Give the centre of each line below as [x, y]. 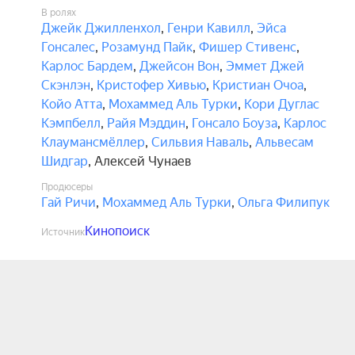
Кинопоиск [117, 231]
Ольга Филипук [284, 202]
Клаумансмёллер [93, 142]
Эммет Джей [265, 66]
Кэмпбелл [71, 123]
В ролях [59, 13]
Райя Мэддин [146, 123]
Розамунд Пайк [147, 47]
